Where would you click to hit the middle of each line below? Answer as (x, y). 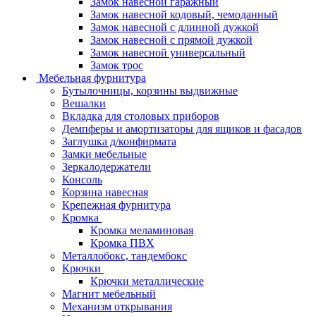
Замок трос (117, 65)
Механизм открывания (117, 306)
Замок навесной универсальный (168, 52)
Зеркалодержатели (107, 166)
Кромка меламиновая (142, 230)
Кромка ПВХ (122, 243)
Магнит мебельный (109, 293)
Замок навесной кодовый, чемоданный (184, 14)
